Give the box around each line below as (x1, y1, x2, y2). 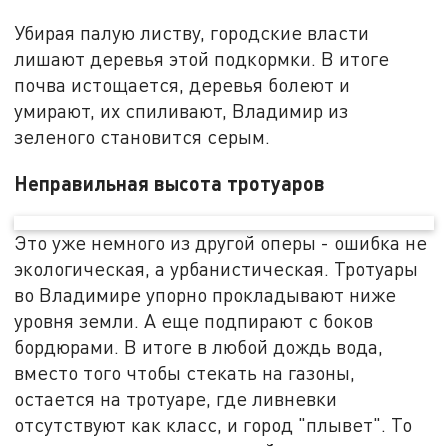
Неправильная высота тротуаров (14, 170, 326, 195)
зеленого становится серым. (14, 124, 271, 148)
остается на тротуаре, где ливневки (14, 387, 338, 411)
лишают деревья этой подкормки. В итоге (14, 46, 390, 70)
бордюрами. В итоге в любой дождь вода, (14, 335, 384, 359)
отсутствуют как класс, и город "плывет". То (14, 413, 413, 437)
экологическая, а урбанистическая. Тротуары (14, 257, 419, 281)
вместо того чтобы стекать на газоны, (14, 361, 356, 385)
